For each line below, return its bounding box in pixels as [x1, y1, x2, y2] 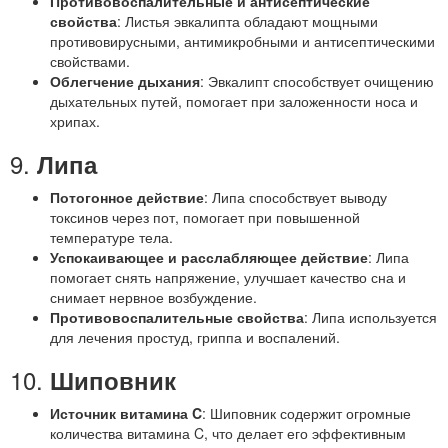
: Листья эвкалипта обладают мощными [117, 11, 378, 31]
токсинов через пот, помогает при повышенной [50, 207, 360, 227]
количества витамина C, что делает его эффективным [50, 423, 406, 443]
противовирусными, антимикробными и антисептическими [50, 31, 435, 51]
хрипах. [50, 111, 100, 131]
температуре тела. [50, 227, 173, 247]
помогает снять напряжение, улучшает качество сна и [50, 267, 406, 287]
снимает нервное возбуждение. [50, 287, 257, 307]
